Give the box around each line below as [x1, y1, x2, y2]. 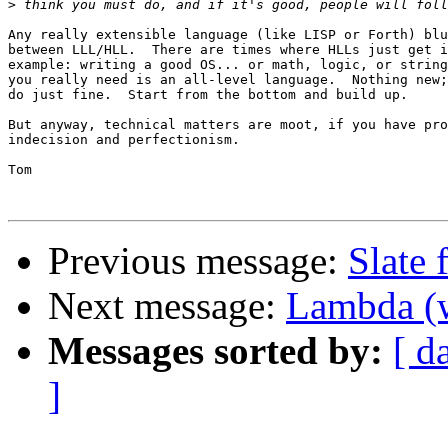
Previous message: [48, 239, 348, 283]
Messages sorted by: [48, 329, 383, 373]
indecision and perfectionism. [8, 132, 240, 148]
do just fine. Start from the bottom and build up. [8, 87, 408, 103]
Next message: [48, 284, 286, 328]
